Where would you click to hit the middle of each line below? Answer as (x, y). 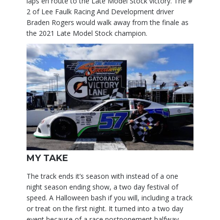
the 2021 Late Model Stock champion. (87, 33)
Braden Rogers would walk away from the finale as (108, 23)
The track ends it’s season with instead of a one (102, 176)
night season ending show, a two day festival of (102, 187)
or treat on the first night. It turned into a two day (105, 209)
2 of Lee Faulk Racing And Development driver (100, 12)
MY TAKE (47, 158)
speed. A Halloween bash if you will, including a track (110, 198)
